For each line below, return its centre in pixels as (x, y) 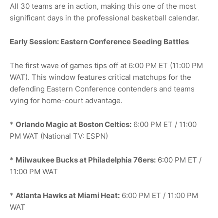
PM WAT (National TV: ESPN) (59, 136)
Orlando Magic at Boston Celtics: (73, 124)
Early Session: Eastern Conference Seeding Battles (99, 41)
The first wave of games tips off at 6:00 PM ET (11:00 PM (106, 65)
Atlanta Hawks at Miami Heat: (68, 195)
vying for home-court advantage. (66, 100)
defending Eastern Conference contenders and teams (102, 89)
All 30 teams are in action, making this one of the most (103, 6)
